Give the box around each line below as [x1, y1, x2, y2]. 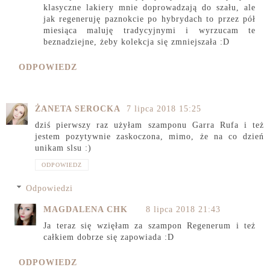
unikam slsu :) [35, 143, 92, 152]
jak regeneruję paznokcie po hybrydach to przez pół [43, 14, 256, 24]
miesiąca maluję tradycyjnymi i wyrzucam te [43, 26, 256, 36]
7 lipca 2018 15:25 [127, 104, 201, 113]
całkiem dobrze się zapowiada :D [43, 233, 174, 242]
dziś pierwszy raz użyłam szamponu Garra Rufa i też [35, 120, 264, 130]
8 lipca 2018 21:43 [146, 205, 221, 214]
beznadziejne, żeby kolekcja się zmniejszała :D [43, 37, 230, 47]
